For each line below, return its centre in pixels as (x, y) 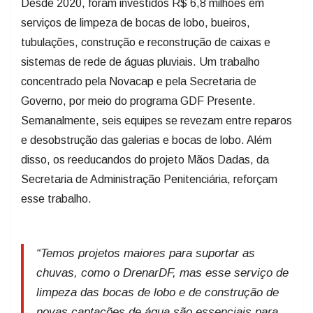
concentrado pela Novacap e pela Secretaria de (139, 82)
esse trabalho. (56, 199)
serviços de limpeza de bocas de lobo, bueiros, (136, 23)
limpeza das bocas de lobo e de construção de (158, 293)
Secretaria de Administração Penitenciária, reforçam (149, 180)
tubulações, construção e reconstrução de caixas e (146, 43)
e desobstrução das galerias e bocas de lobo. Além (146, 140)
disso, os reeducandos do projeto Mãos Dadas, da (145, 160)
